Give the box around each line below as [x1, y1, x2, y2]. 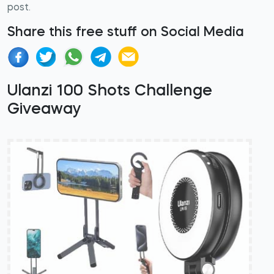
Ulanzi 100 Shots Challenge [7, 84, 212, 99]
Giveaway [7, 102, 81, 117]
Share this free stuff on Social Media [7, 26, 244, 39]
